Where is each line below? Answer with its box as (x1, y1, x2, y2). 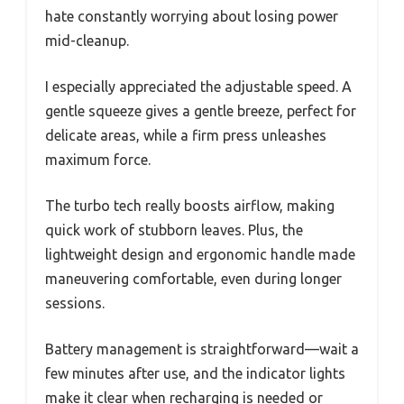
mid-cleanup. (45, 32, 129, 50)
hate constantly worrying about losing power (45, 8, 338, 25)
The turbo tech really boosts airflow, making (45, 197, 335, 215)
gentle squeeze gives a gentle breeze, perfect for (45, 103, 356, 120)
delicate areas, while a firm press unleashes (45, 127, 326, 144)
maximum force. (45, 151, 151, 169)
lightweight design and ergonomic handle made (45, 246, 355, 263)
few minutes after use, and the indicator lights (45, 365, 345, 382)
